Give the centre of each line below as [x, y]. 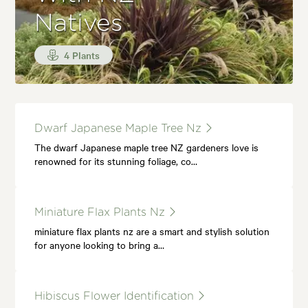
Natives [79, 24]
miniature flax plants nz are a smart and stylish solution [152, 231]
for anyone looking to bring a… [100, 245]
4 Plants [81, 55]
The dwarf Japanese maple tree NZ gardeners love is [147, 147]
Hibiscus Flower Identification [116, 297]
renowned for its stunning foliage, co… [116, 161]
